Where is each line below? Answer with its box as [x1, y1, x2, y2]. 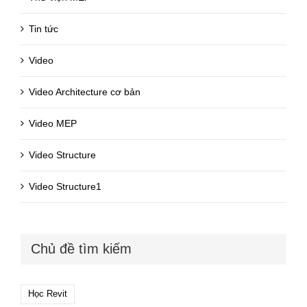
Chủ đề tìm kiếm [31, 241, 132, 256]
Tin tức [29, 23, 58, 34]
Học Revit [28, 288, 67, 299]
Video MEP [29, 117, 77, 129]
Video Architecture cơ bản [29, 86, 140, 97]
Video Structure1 [29, 180, 101, 192]
